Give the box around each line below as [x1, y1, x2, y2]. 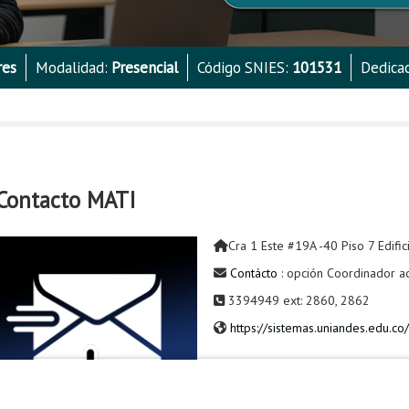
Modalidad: [35, 57, 111, 78]
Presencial [110, 57, 178, 78]
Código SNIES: [196, 57, 292, 78]
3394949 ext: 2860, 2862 [224, 291, 370, 309]
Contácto [229, 264, 278, 281]
